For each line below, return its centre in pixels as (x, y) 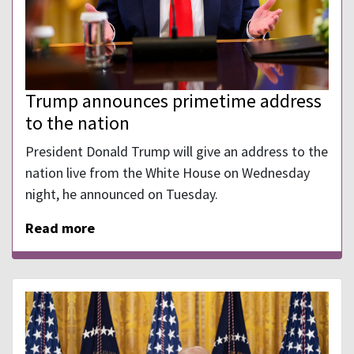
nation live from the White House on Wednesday (168, 173)
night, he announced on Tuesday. (122, 194)
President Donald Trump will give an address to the (177, 152)
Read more (60, 228)
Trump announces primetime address (173, 101)
